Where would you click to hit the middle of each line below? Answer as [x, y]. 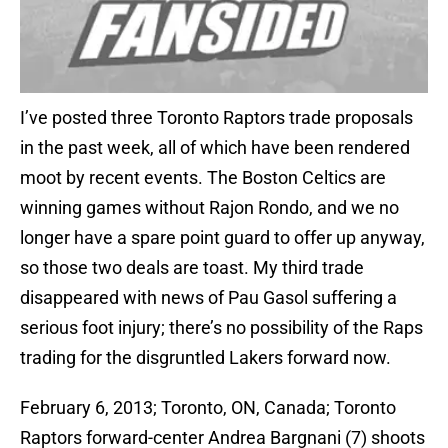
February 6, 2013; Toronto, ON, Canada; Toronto [208, 408]
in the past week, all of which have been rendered [215, 148]
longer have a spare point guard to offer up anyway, [222, 238]
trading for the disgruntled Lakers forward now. [205, 358]
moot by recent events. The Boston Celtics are [203, 178]
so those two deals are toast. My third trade [192, 268]
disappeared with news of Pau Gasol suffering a [208, 298]
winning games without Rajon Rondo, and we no [209, 208]
